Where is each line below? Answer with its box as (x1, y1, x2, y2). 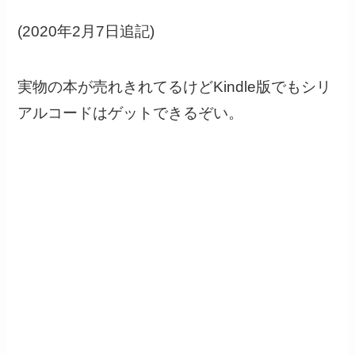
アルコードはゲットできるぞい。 (17, 105, 244, 122)
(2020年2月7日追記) (17, 22, 155, 40)
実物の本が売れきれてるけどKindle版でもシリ (17, 78, 332, 96)
